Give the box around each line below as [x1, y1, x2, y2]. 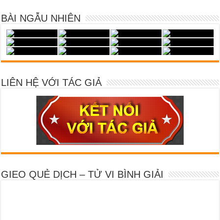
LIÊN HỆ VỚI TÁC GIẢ [1, 77, 102, 88]
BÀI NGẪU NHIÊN [1, 13, 81, 24]
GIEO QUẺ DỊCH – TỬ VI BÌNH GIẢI [1, 169, 164, 180]
